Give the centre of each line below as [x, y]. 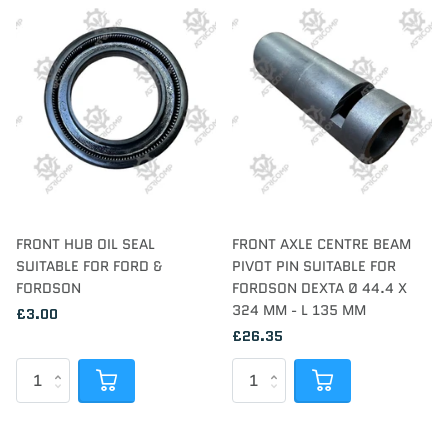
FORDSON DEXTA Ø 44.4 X [319, 288]
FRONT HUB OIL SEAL [85, 244]
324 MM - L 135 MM [299, 310]
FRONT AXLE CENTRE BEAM [321, 244]
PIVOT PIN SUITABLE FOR [314, 266]
